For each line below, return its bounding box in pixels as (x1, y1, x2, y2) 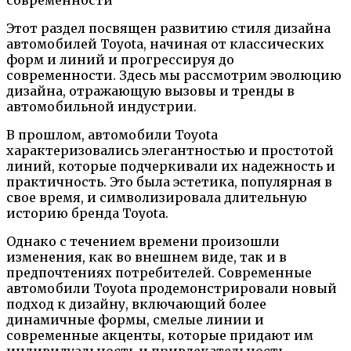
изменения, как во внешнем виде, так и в (6, 249, 287, 266)
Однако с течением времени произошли (6, 233, 280, 250)
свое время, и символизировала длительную (6, 190, 307, 206)
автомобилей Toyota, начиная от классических (6, 36, 324, 52)
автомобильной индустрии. (6, 99, 197, 115)
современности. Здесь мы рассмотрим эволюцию (6, 67, 342, 84)
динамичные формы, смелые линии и (6, 312, 264, 328)
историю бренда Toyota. (6, 205, 168, 222)
